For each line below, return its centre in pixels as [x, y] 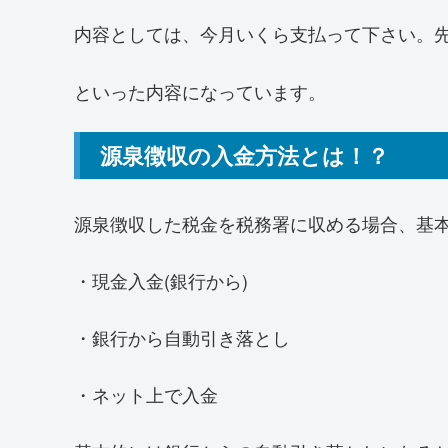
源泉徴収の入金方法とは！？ [244, 154]
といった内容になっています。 [200, 90]
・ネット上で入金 [146, 394]
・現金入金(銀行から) [161, 279]
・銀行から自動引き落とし [182, 336]
